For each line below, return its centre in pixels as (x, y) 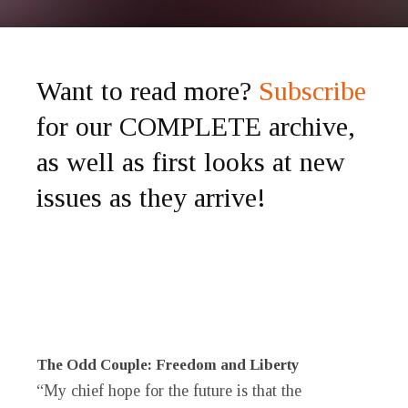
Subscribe (312, 91)
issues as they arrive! (151, 198)
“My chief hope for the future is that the (169, 391)
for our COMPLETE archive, (196, 127)
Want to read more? (148, 91)
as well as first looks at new (191, 162)
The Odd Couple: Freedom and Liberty (168, 365)
